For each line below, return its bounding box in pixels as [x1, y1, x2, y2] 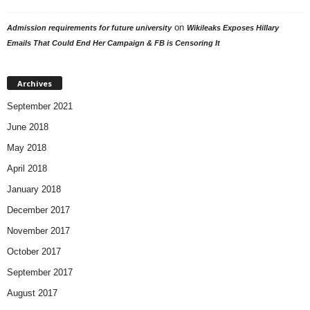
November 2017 [7, 225, 70, 236]
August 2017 [7, 287, 57, 298]
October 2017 [7, 246, 61, 257]
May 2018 [7, 142, 46, 153]
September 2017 [7, 266, 73, 277]
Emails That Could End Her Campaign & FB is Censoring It [7, 38, 220, 47]
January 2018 [7, 183, 61, 194]
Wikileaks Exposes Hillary [187, 23, 279, 32]
